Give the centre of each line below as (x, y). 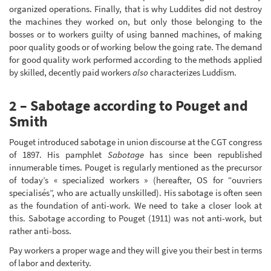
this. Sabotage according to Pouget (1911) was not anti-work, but (135, 218)
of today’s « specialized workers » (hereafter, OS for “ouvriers (135, 180)
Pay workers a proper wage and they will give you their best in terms (135, 250)
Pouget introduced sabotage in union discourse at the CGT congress (135, 142)
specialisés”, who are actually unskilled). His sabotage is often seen (135, 193)
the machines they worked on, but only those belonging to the (135, 21)
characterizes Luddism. (192, 72)
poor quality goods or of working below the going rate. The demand (135, 47)
